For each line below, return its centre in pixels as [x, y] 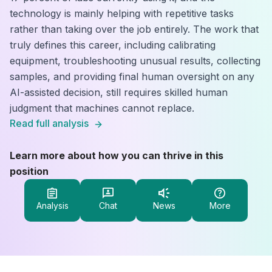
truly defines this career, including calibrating [113, 45]
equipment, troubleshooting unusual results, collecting [135, 61]
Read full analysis [49, 123]
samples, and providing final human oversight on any [132, 76]
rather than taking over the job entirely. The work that [134, 29]
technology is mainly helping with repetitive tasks [122, 13]
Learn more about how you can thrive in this [117, 155]
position [29, 171]
